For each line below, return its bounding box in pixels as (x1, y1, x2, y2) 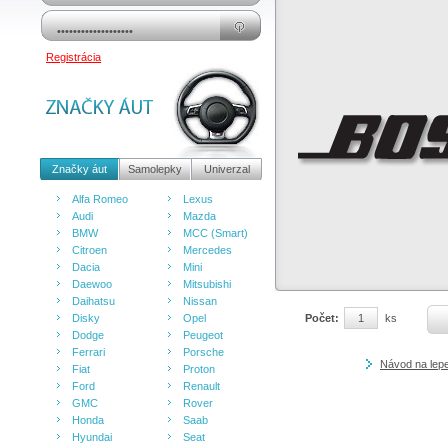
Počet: (305, 312, 339, 324)
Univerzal (203, 163, 250, 175)
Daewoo (72, 278, 112, 290)
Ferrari (72, 346, 105, 358)
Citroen (72, 244, 107, 256)
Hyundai (72, 431, 112, 443)
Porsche (183, 346, 224, 358)
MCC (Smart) (183, 227, 248, 239)
